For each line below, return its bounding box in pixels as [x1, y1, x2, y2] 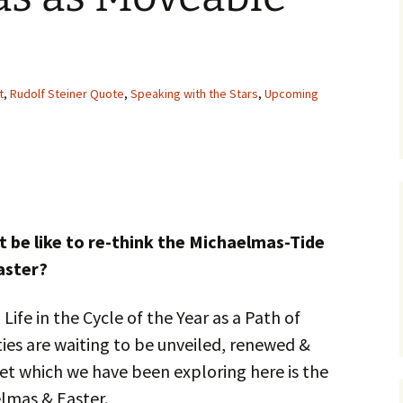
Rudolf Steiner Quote [10, 85, 124, 102]
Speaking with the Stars [130, 85, 258, 102]
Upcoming [264, 85, 318, 102]
